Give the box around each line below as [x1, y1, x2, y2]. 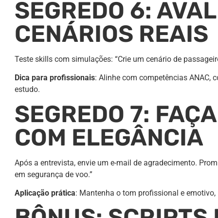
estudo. [15, 85, 40, 94]
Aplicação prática [15, 188, 75, 198]
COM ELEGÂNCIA [15, 123, 203, 151]
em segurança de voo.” [15, 169, 92, 179]
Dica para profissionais [15, 73, 95, 83]
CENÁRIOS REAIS [15, 19, 208, 48]
